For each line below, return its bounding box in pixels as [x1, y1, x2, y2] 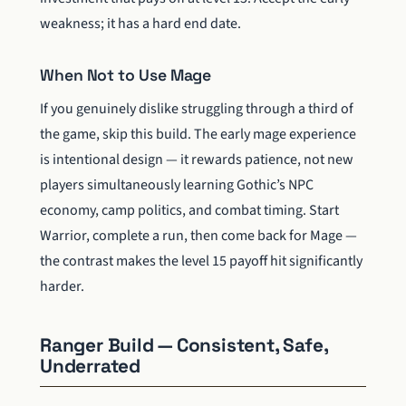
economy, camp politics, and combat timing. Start [40, 200, 339, 221]
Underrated [40, 354, 140, 379]
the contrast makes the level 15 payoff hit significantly [40, 251, 362, 272]
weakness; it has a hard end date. [40, 14, 241, 34]
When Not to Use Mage [40, 65, 212, 86]
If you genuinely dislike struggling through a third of [40, 99, 353, 120]
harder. [40, 276, 84, 297]
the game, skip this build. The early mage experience [40, 124, 356, 145]
